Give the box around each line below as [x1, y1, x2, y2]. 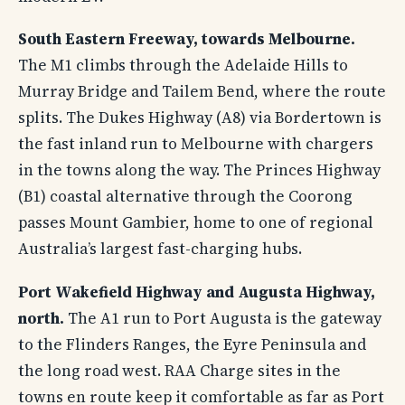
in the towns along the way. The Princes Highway [18, 159, 381, 182]
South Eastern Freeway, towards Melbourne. [18, 28, 355, 51]
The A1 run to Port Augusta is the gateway [64, 306, 381, 329]
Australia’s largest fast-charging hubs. [18, 238, 302, 260]
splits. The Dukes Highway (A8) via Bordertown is [18, 107, 381, 129]
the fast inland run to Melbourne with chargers [18, 133, 373, 155]
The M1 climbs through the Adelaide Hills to [18, 54, 348, 77]
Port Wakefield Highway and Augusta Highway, [18, 280, 375, 303]
